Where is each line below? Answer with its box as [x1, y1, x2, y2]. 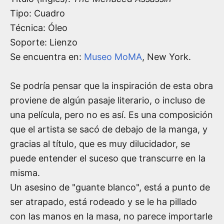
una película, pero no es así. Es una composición [10, 109, 213, 120]
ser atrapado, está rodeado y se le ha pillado [10, 196, 197, 207]
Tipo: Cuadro [10, 7, 65, 18]
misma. [10, 167, 40, 178]
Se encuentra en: [10, 51, 84, 62]
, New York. [142, 51, 191, 62]
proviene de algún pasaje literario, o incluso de [10, 94, 205, 105]
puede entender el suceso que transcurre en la [10, 152, 205, 163]
